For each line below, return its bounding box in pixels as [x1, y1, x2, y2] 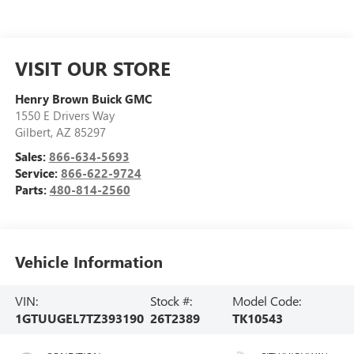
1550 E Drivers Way [14, 107, 115, 123]
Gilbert [14, 123, 51, 140]
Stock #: [149, 292, 192, 309]
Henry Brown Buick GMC [14, 90, 152, 107]
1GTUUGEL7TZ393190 [14, 309, 144, 326]
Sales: [14, 148, 49, 164]
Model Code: [232, 292, 302, 309]
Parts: [14, 181, 50, 198]
